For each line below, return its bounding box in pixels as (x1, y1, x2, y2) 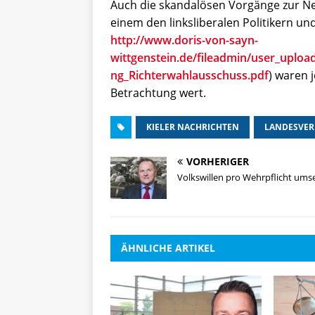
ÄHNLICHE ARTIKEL (121, 240, 215, 255)
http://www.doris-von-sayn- (110, 32, 258, 48)
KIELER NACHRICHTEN (146, 120, 239, 133)
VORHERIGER (186, 154, 249, 168)
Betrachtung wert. (110, 84, 206, 101)
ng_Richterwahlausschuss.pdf (110, 67, 269, 83)
